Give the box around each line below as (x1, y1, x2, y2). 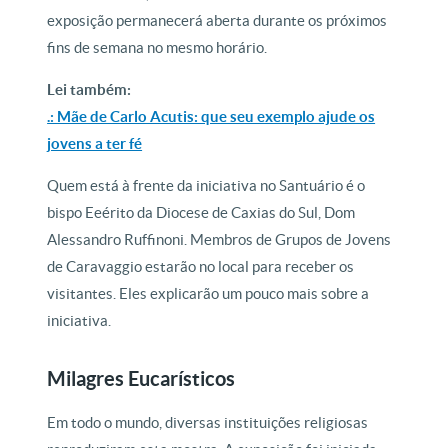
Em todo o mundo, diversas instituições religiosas (47, 414, 369, 432)
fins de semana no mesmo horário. (47, 39, 268, 57)
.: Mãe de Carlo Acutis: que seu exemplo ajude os (47, 108, 376, 126)
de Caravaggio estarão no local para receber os (47, 258, 355, 276)
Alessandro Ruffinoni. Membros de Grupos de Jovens (47, 231, 392, 249)
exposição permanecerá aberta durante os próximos (47, 12, 388, 30)
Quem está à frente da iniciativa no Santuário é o (47, 177, 366, 195)
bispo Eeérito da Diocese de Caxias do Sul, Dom (47, 204, 356, 222)
